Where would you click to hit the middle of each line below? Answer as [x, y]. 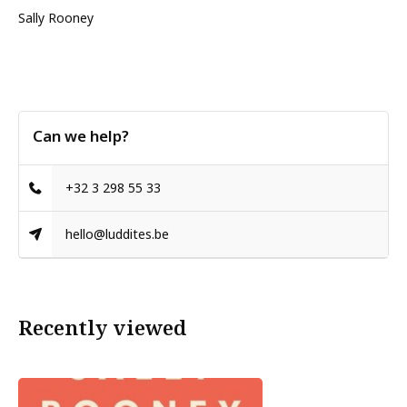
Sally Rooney [56, 18]
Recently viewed [102, 328]
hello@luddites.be [118, 234]
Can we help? [81, 136]
